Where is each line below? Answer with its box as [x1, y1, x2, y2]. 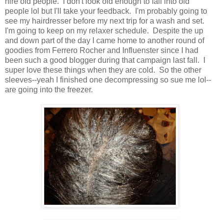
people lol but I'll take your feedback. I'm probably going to [5, 6, 207, 15]
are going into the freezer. [5, 85, 93, 94]
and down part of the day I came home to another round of [5, 36, 204, 45]
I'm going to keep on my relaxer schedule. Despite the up [5, 26, 203, 35]
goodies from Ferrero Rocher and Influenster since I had [5, 46, 198, 55]
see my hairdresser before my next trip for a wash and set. [5, 16, 206, 25]
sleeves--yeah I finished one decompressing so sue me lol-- [5, 75, 211, 84]
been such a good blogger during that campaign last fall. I [5, 55, 205, 64]
